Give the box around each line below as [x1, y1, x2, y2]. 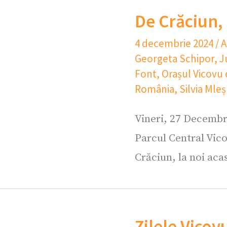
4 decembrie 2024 [135, 36, 215, 50]
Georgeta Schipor [135, 52, 214, 65]
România [135, 82, 174, 96]
